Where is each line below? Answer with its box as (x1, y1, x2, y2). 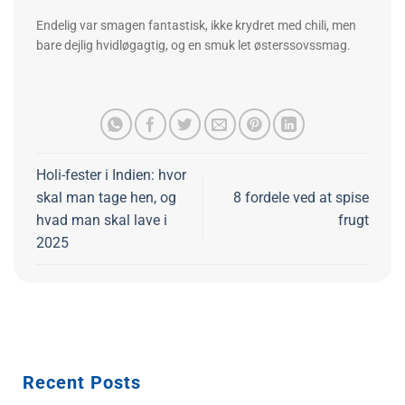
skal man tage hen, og (36, 188, 176, 206)
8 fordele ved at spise (233, 188, 369, 206)
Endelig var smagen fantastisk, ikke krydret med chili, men (36, 18, 356, 33)
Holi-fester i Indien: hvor (36, 165, 186, 184)
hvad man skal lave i (36, 211, 167, 229)
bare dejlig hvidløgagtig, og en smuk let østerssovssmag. (36, 38, 351, 53)
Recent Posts (23, 372, 141, 394)
